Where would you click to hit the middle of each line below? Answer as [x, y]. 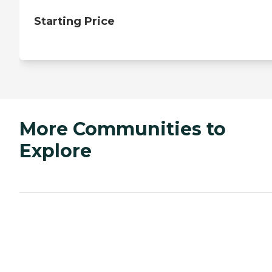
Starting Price [74, 22]
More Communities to [123, 129]
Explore [56, 151]
